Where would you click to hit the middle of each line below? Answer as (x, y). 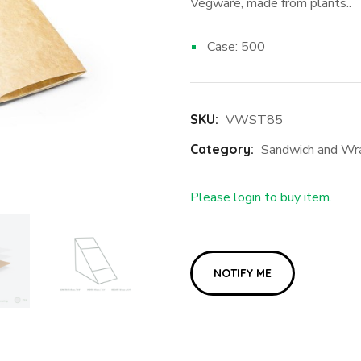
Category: (223, 149)
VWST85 (254, 120)
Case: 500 (236, 47)
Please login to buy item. (261, 197)
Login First (244, 230)
